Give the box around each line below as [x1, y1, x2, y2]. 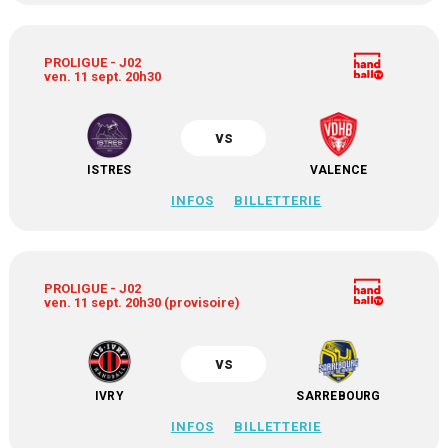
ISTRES [87, 163, 132, 177]
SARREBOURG [296, 389, 381, 403]
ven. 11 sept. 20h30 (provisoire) [44, 295, 241, 310]
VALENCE [309, 163, 368, 177]
